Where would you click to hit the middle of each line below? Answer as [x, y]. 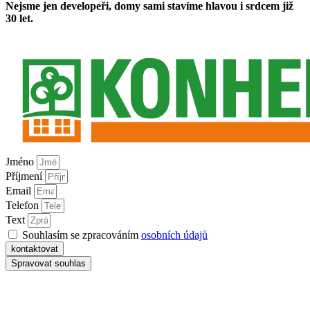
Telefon [24, 205]
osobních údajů [174, 235]
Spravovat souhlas [48, 263]
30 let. [21, 18]
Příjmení [25, 176]
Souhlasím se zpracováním [82, 235]
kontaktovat [35, 248]
